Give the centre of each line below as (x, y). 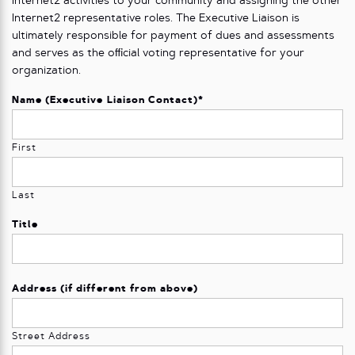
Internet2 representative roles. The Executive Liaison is (156, 18)
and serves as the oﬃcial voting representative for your (158, 53)
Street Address (52, 337)
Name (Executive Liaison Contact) (105, 101)
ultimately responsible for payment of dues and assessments (173, 36)
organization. (46, 71)
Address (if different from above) (105, 289)
